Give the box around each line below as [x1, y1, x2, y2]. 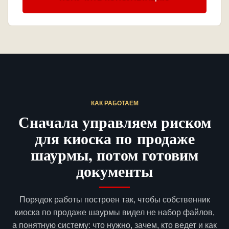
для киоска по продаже [34, 127, 195, 150]
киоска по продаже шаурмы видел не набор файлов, [14, 208, 215, 217]
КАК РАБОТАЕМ [90, 100, 139, 107]
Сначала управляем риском [18, 110, 211, 133]
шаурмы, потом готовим [31, 143, 198, 166]
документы [76, 159, 153, 182]
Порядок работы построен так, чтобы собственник [19, 195, 210, 204]
